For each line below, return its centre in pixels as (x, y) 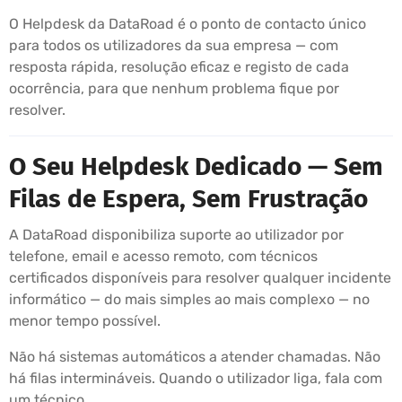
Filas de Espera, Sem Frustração (188, 198)
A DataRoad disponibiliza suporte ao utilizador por (176, 234)
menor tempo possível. (85, 320)
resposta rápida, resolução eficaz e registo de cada (179, 66)
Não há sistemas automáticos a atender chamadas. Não (195, 356)
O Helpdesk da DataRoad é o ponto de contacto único (188, 23)
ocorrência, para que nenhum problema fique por (174, 88)
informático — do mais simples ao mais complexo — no (189, 299)
